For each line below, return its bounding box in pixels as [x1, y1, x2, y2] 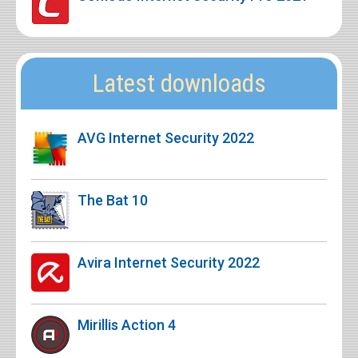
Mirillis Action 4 [78, 316, 176, 334]
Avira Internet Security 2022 [78, 254, 260, 272]
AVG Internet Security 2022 [78, 129, 254, 147]
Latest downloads [92, 69, 266, 99]
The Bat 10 [78, 192, 148, 209]
